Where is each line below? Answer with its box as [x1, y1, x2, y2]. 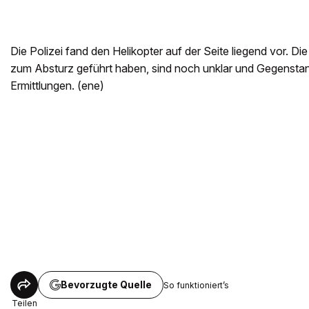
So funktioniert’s [163, 279, 229, 290]
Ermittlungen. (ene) [10, 79, 104, 93]
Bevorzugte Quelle [61, 279, 152, 291]
